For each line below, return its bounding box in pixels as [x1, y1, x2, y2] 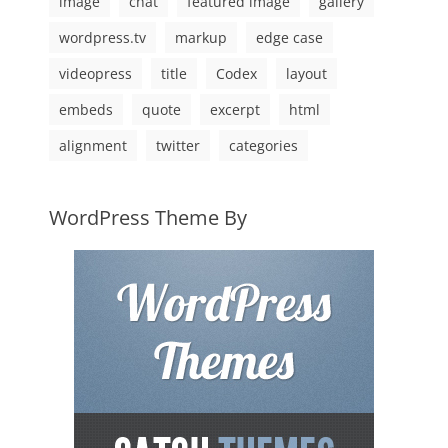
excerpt [210, 100, 260, 119]
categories [229, 136, 298, 155]
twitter [156, 136, 200, 155]
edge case [256, 28, 323, 47]
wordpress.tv [59, 28, 146, 47]
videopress [59, 64, 132, 83]
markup [175, 28, 227, 47]
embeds [59, 100, 113, 119]
